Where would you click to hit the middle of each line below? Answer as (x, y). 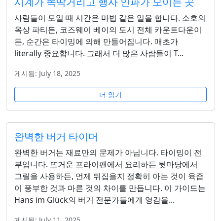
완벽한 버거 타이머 (56, 137)
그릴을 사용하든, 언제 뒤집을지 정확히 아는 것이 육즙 (109, 176)
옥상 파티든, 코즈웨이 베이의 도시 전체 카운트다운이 (108, 30)
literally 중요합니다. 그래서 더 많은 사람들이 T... (99, 54)
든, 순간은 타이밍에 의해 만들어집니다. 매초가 (96, 42)
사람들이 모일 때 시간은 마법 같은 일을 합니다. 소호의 (110, 18)
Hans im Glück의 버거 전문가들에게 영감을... (94, 200)
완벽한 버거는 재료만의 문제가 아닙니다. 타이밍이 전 (108, 153)
